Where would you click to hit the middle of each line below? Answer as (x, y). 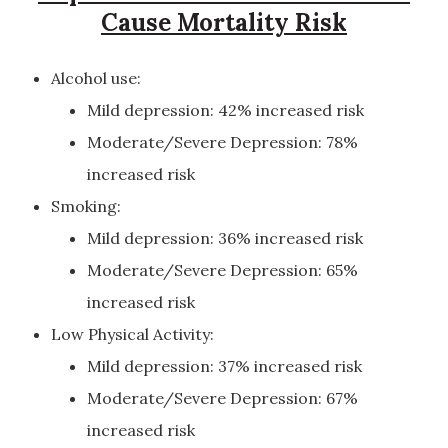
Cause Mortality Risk (224, 22)
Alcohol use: (96, 78)
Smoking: (86, 206)
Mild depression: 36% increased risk (225, 238)
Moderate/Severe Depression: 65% (222, 270)
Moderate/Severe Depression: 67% (222, 398)
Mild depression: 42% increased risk (225, 110)
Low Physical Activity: (132, 334)
